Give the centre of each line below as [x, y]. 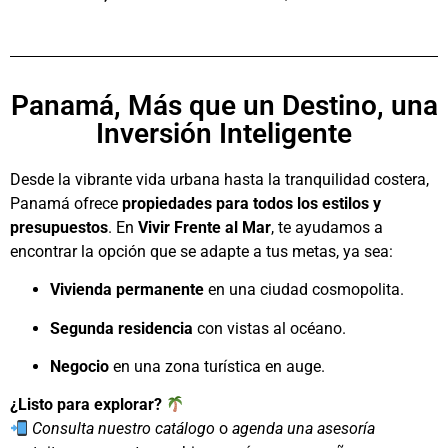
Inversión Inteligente [224, 133]
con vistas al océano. [269, 328]
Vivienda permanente [127, 290]
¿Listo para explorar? [86, 405]
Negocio [79, 367]
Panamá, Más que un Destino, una [224, 105]
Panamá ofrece [66, 203]
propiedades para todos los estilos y [251, 203]
